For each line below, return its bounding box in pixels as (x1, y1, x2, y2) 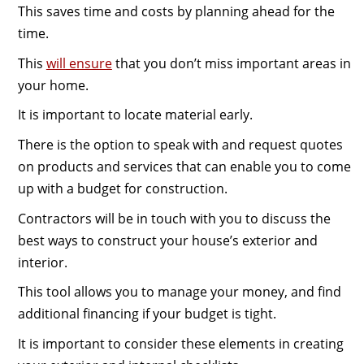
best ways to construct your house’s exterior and (17, 231, 318, 249)
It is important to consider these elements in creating (17, 334, 344, 353)
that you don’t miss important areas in (111, 54, 351, 72)
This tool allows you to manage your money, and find (17, 283, 341, 301)
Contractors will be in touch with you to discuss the (17, 209, 331, 227)
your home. (17, 76, 89, 94)
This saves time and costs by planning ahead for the (17, 2, 335, 21)
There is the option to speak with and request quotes (17, 136, 343, 154)
